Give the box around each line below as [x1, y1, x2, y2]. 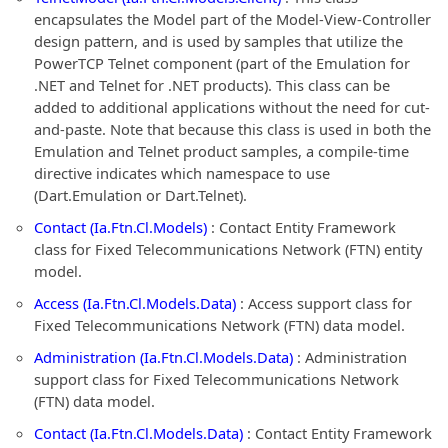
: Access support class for [236, 293, 412, 313]
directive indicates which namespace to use [34, 163, 330, 183]
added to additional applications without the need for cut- [34, 97, 430, 117]
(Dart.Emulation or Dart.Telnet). [34, 185, 247, 205]
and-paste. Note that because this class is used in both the [34, 119, 431, 139]
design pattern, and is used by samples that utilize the [34, 31, 403, 51]
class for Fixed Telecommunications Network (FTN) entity [34, 239, 422, 259]
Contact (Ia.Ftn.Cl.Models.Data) [34, 423, 243, 443]
